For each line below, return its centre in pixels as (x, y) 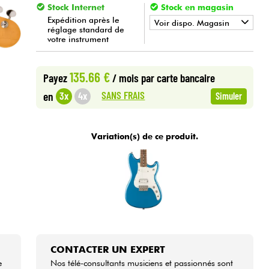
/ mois (125, 78)
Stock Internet (76, 7)
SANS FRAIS (123, 95)
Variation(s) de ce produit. (145, 136)
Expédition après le (84, 20)
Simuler (228, 96)
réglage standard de (86, 30)
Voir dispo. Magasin (192, 23)
